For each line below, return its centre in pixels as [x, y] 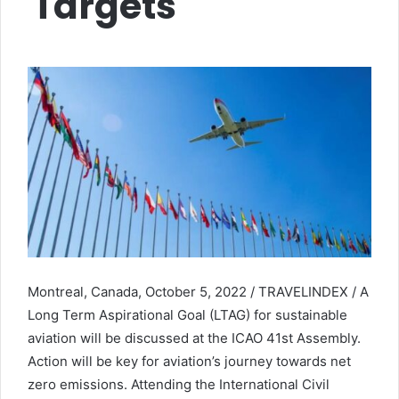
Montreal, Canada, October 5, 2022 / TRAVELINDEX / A [198, 292]
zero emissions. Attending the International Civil [179, 385]
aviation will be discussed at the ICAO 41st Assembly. [194, 338]
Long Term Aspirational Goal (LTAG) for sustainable [187, 315]
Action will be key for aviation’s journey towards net [189, 362]
